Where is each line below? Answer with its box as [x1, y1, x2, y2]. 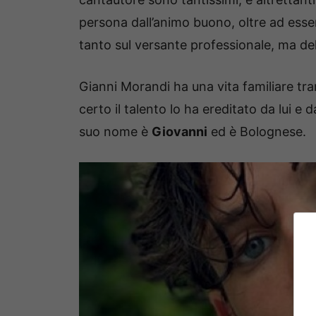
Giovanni [152, 124, 207, 140]
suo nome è [79, 124, 152, 140]
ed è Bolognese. [207, 124, 306, 140]
